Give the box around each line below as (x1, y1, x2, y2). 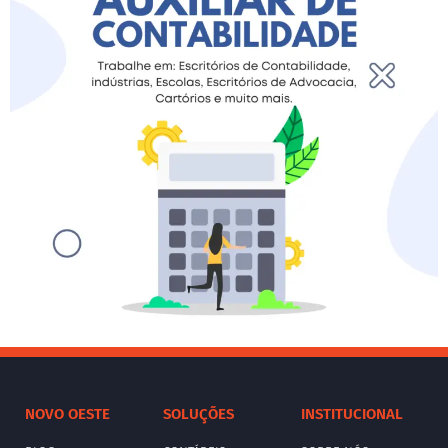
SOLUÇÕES (162, 404, 234, 423)
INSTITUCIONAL (300, 404, 403, 423)
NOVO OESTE (25, 404, 110, 423)
